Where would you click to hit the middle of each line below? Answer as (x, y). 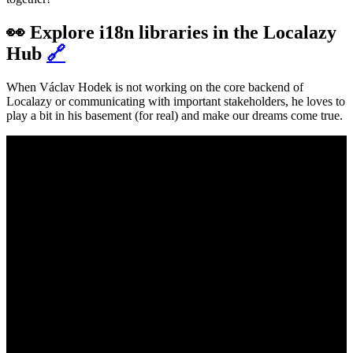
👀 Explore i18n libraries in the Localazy (171, 32)
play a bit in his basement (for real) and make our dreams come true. (175, 115)
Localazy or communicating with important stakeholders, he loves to (176, 101)
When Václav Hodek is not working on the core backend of (155, 87)
